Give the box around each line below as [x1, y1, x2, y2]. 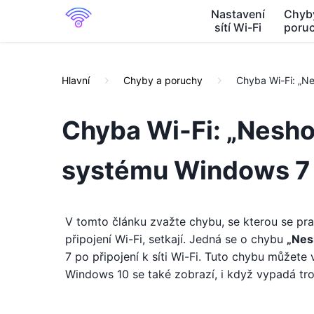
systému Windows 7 [62, 155, 310, 186]
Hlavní [62, 74, 90, 86]
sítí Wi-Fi [214, 20, 261, 34]
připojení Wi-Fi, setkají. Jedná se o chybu [65, 232, 287, 246]
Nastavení [210, 7, 265, 21]
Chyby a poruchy [123, 74, 203, 86]
